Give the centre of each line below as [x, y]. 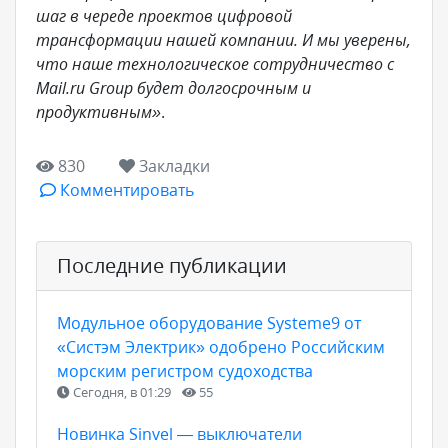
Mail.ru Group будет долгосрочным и [173, 88]
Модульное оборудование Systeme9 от [209, 323]
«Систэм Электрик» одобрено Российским [221, 347]
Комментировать [125, 190]
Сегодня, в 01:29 [122, 392]
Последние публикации [172, 265]
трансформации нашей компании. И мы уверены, [223, 40]
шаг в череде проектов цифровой [164, 16]
